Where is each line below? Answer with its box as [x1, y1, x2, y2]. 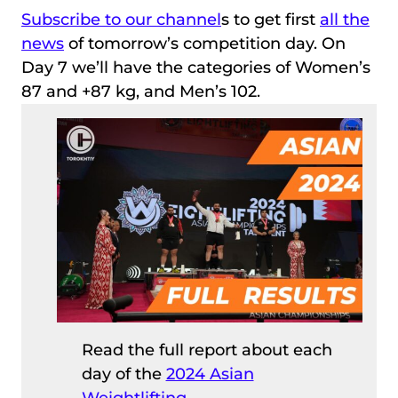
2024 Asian [165, 363, 254, 384]
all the [320, 10, 370, 30]
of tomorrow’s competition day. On [64, 34, 346, 54]
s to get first [221, 10, 320, 30]
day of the [81, 363, 166, 384]
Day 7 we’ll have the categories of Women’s [21, 58, 370, 78]
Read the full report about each [81, 339, 332, 360]
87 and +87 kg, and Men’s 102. [21, 82, 260, 102]
